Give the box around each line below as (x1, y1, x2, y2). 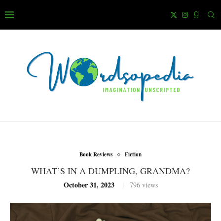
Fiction (125, 150, 142, 159)
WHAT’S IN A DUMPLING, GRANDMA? (31, 165, 190, 177)
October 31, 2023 (63, 180, 114, 190)
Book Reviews (79, 150, 112, 159)
